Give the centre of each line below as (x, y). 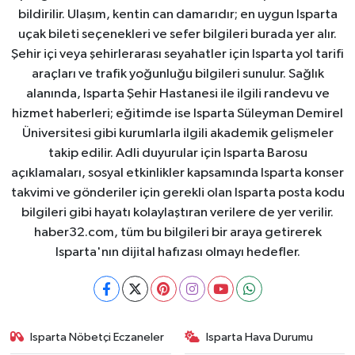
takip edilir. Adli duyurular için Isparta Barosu (177, 154)
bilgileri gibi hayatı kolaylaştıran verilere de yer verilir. (177, 213)
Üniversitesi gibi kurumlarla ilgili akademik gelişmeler (177, 134)
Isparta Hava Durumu (260, 338)
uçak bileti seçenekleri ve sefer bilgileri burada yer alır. (177, 35)
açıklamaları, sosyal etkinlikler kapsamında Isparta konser (177, 174)
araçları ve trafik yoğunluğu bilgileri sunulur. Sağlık (177, 74)
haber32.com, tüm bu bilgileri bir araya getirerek (177, 233)
